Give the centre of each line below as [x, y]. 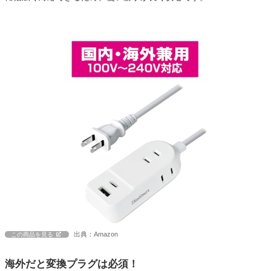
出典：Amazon [96, 234]
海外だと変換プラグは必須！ [72, 264]
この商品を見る [32, 234]
